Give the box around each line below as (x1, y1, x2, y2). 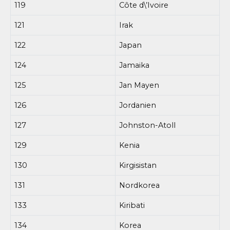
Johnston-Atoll (119, 120, 176, 130)
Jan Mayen (119, 80, 160, 90)
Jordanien (119, 100, 157, 110)
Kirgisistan (119, 160, 157, 170)
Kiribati (119, 200, 145, 210)
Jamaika (119, 60, 150, 70)
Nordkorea (119, 180, 160, 190)
